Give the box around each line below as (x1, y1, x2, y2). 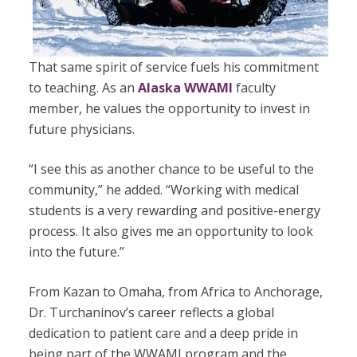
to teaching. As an (28, 78, 138, 96)
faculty (232, 78, 276, 96)
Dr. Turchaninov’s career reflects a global (28, 303, 274, 321)
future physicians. (28, 120, 135, 138)
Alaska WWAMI (137, 78, 233, 96)
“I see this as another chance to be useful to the (28, 159, 314, 178)
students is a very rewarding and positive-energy (28, 201, 320, 219)
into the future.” (28, 242, 124, 261)
